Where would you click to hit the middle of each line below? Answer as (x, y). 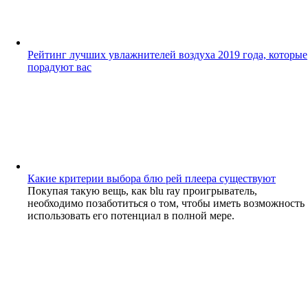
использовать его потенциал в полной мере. (131, 215)
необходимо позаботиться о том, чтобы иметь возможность (166, 203)
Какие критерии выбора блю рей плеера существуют (152, 178)
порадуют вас (59, 67)
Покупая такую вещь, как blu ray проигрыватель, (142, 190)
